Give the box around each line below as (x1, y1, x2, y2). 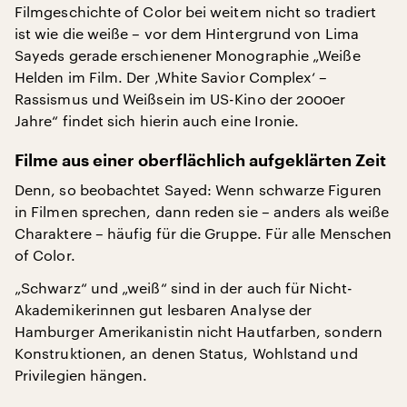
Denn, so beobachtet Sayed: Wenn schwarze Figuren (15, 181, 382, 198)
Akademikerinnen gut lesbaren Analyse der (15, 301, 313, 318)
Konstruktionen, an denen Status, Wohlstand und (15, 344, 358, 362)
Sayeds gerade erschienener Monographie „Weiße (15, 46, 361, 64)
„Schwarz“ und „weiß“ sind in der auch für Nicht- (15, 279, 352, 296)
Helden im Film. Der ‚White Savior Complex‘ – (15, 68, 328, 85)
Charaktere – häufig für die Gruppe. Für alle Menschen (15, 224, 392, 242)
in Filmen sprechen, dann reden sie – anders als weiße (15, 203, 390, 220)
